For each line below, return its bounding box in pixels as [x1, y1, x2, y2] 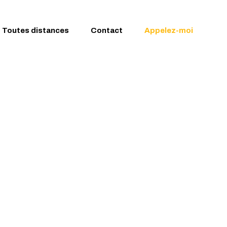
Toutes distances [2, 26, 69, 34]
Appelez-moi [144, 26, 194, 34]
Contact [91, 26, 123, 34]
